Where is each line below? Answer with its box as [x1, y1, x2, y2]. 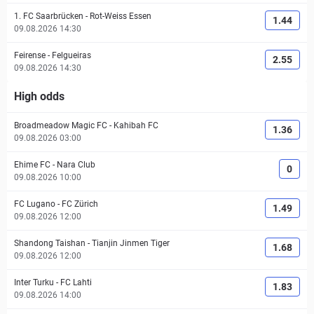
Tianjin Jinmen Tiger [92, 238, 170, 248]
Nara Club [57, 160, 95, 170]
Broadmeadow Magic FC [14, 121, 107, 130]
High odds [14, 90, 64, 103]
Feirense [14, 50, 46, 60]
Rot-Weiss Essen [90, 11, 151, 21]
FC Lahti [60, 278, 92, 287]
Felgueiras [52, 50, 91, 60]
